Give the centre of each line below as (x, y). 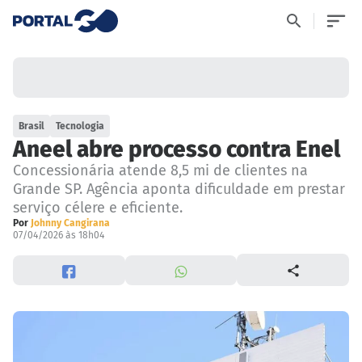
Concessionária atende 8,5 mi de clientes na (160, 171)
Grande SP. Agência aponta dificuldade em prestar (179, 189)
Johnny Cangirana (70, 223)
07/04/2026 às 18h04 (59, 236)
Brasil (32, 126)
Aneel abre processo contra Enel (177, 149)
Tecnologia (80, 126)
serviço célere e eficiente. (98, 208)
